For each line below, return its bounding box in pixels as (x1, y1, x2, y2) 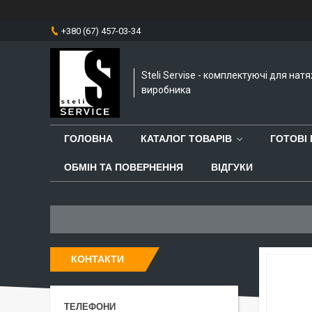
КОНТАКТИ (71, 253, 124, 265)
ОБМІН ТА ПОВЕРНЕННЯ (64, 162, 183, 173)
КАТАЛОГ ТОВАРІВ (141, 133, 232, 145)
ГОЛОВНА (64, 133, 113, 145)
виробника (141, 84, 191, 95)
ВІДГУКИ (211, 162, 253, 173)
